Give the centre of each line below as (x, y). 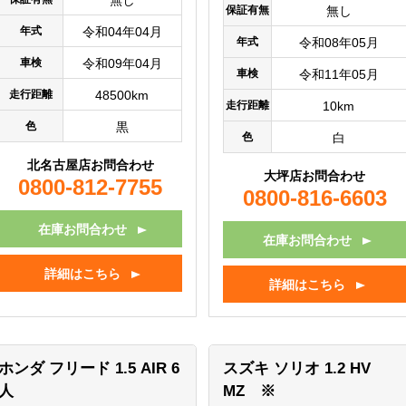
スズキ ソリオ (273, 369)
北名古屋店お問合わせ (90, 165)
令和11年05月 (338, 75)
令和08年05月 (338, 43)
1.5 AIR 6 (147, 369)
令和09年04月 (122, 64)
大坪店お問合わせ (315, 176)
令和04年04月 (122, 32)
